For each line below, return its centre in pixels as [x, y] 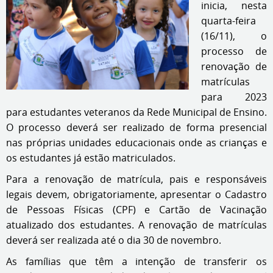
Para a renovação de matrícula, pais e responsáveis [136, 179]
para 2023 [234, 97]
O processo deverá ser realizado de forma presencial [136, 127]
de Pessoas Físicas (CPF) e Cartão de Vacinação [136, 210]
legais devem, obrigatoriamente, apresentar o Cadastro [136, 194]
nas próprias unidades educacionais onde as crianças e [136, 143]
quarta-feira [229, 21]
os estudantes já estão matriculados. [91, 158]
